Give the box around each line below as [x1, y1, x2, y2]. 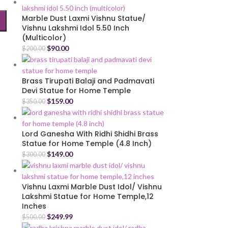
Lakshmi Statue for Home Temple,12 [21, 191, 154, 202]
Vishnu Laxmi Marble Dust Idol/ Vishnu [21, 182, 162, 192]
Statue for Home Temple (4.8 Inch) [21, 138, 152, 149]
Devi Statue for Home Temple [21, 85, 131, 96]
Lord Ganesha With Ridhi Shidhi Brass [21, 129, 158, 139]
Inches [21, 201, 46, 211]
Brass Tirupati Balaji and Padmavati [21, 76, 154, 86]
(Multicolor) [21, 33, 66, 43]
